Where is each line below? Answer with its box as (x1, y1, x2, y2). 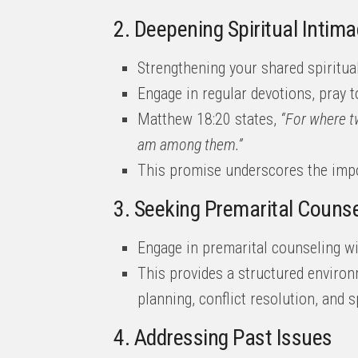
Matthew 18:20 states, (137, 109, 280, 129)
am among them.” (137, 135, 243, 154)
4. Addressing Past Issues (113, 324, 332, 351)
